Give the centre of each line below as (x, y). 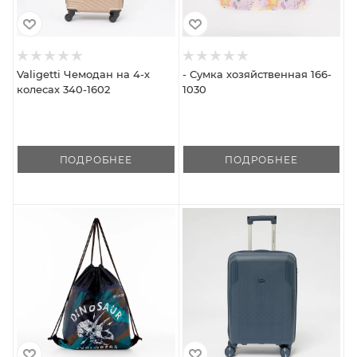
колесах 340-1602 (63, 90)
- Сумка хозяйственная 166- (257, 75)
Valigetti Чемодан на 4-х (83, 75)
